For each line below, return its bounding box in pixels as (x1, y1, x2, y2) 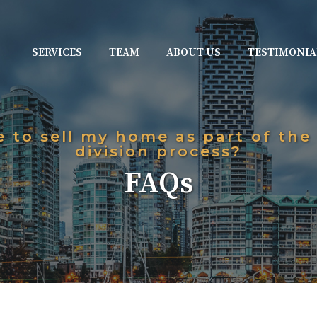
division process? (75, 142, 242, 160)
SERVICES (31, 46, 82, 60)
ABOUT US (166, 46, 221, 60)
